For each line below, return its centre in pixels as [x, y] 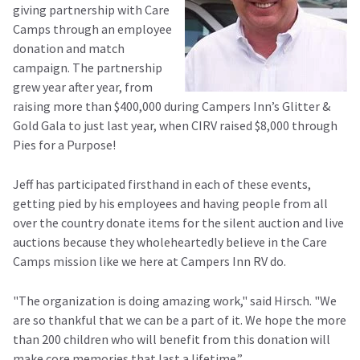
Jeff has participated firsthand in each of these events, [162, 184]
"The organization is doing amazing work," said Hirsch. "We [175, 300]
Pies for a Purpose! [64, 144]
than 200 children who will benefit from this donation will [172, 339]
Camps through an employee [92, 29]
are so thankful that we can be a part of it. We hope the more [180, 319]
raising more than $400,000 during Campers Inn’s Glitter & [172, 106]
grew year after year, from [83, 86]
